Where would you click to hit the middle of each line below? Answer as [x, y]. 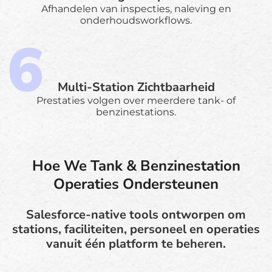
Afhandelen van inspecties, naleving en [136, 8]
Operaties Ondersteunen [136, 184]
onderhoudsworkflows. [136, 20]
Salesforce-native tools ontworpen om [136, 214]
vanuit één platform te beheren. [136, 243]
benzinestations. [136, 112]
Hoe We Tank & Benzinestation [136, 165]
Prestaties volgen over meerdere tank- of [136, 100]
